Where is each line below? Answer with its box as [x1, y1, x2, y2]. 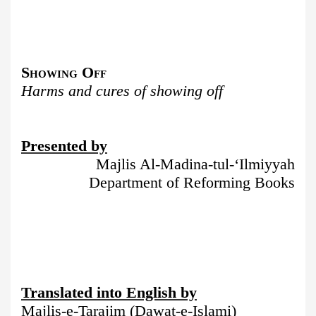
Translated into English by [21, 284, 197, 302]
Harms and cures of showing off [21, 82, 223, 100]
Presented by [21, 137, 107, 155]
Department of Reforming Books [89, 174, 295, 192]
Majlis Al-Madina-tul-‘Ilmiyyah [96, 155, 295, 174]
